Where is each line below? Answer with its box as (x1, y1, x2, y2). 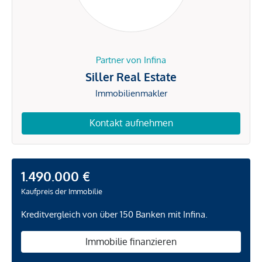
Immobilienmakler (95, 88, 167, 99)
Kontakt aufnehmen (89, 117, 173, 129)
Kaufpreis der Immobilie (21, 186, 102, 196)
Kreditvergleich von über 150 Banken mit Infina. (21, 208, 208, 220)
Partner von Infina (96, 54, 166, 66)
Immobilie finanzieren (85, 235, 177, 247)
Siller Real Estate (85, 70, 177, 84)
